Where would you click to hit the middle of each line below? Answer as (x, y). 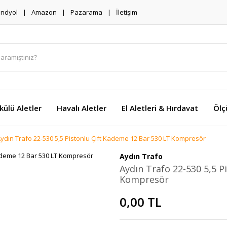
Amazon (44, 12)
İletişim (127, 12)
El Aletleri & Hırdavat (160, 108)
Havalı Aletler (82, 108)
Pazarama (86, 12)
